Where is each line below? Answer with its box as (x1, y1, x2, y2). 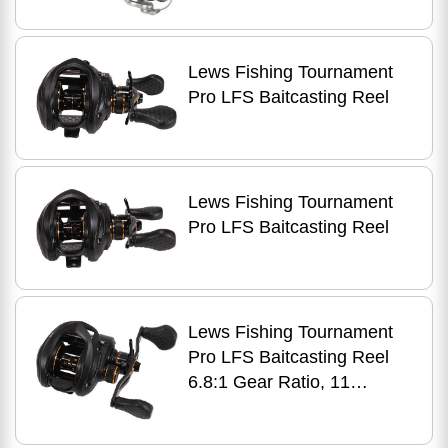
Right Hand (187, 421, 278, 442)
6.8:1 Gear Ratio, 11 (187, 371, 350, 392)
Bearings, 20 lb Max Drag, (187, 396, 396, 417)
